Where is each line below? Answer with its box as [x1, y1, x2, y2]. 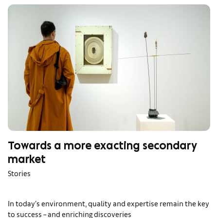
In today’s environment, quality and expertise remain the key [8, 198, 209, 208]
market [8, 155, 46, 167]
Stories [8, 168, 31, 178]
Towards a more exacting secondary [8, 141, 197, 153]
